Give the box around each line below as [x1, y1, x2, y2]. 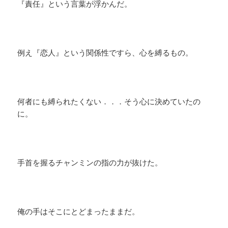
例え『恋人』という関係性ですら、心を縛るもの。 [17, 47, 193, 58]
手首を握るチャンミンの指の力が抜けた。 [17, 157, 163, 168]
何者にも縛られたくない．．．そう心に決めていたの [17, 96, 201, 107]
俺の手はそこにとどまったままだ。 [17, 206, 140, 217]
